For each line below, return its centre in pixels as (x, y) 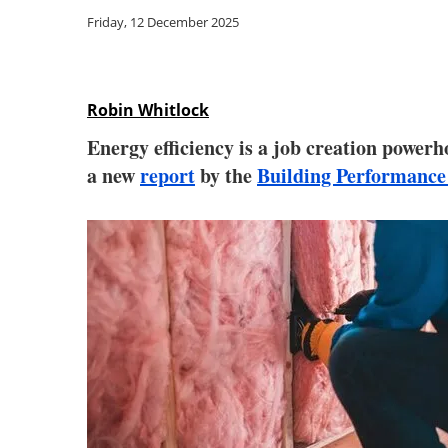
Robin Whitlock (148, 110)
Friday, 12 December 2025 (163, 22)
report (167, 175)
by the (226, 175)
